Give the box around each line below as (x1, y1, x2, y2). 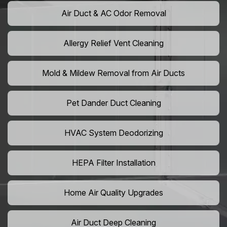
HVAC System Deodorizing (64, 128, 163, 138)
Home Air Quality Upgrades (64, 187, 163, 198)
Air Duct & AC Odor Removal (61, 8, 166, 19)
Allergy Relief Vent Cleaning (63, 38, 164, 49)
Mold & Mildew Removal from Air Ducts (42, 68, 185, 79)
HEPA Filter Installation (71, 158, 156, 168)
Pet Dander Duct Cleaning (66, 98, 161, 108)
